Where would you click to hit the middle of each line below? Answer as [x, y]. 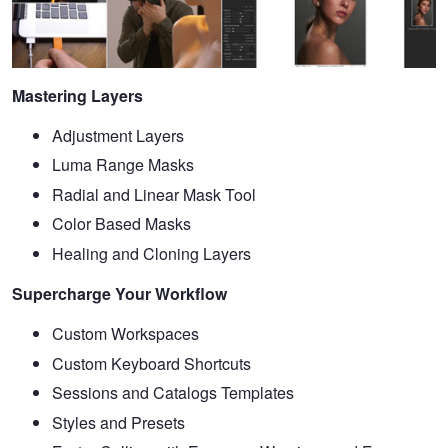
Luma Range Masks [123, 165]
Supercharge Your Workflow [119, 293]
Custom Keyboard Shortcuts [151, 363]
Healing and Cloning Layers [151, 253]
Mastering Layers [77, 95]
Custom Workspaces [125, 333]
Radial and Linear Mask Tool [154, 194]
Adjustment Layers [118, 135]
